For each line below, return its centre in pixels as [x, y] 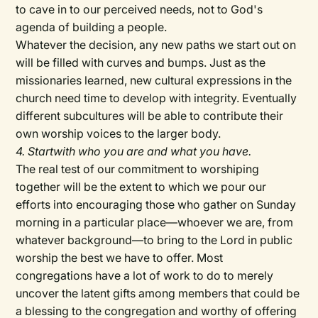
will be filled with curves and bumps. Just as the [141, 62]
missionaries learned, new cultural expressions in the [154, 80]
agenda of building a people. [92, 27]
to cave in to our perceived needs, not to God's [139, 9]
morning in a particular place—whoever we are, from [155, 222]
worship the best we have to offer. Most [120, 258]
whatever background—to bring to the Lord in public [154, 240]
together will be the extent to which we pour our [141, 187]
